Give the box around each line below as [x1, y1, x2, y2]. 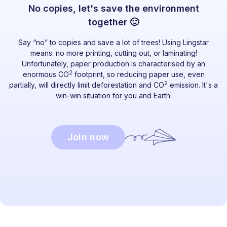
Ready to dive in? [81, 213, 146, 224]
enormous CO [22, 69, 69, 79]
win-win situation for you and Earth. [55, 91, 172, 100]
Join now [67, 131, 109, 142]
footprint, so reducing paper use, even [72, 69, 205, 79]
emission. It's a [168, 80, 218, 89]
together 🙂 [88, 16, 139, 27]
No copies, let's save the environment [28, 3, 199, 14]
